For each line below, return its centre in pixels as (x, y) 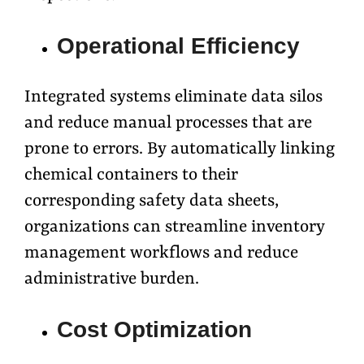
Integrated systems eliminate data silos (173, 97)
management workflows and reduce (161, 253)
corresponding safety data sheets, (152, 201)
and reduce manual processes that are (168, 123)
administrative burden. (112, 279)
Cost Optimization (154, 329)
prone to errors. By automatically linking (180, 149)
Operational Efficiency (178, 45)
